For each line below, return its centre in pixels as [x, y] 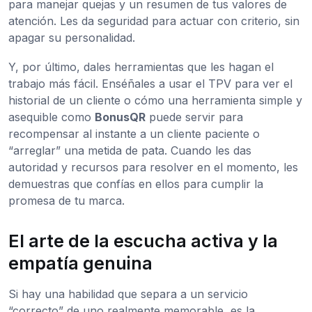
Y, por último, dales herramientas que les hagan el [141, 67]
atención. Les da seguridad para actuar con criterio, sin [154, 21]
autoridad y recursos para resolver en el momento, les [153, 167]
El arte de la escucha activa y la [143, 241]
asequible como [52, 117]
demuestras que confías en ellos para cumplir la [136, 184]
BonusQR [120, 117]
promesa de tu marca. [67, 201]
